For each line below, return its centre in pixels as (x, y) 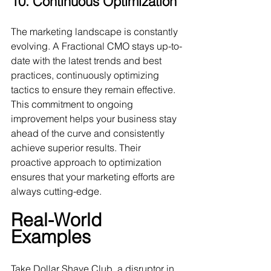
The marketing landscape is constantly (96, 31)
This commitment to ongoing (73, 104)
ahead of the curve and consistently (89, 133)
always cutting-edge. (56, 191)
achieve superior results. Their (77, 148)
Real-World (59, 220)
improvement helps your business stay (95, 119)
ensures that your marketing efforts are (94, 177)
